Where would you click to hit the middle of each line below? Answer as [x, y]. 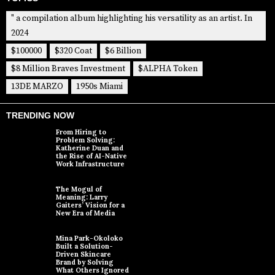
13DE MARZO [37, 87]
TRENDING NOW [40, 116]
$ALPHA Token [168, 69]
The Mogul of [79, 189]
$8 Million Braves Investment [68, 69]
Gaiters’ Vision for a [90, 205]
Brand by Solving [85, 262]
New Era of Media [85, 213]
